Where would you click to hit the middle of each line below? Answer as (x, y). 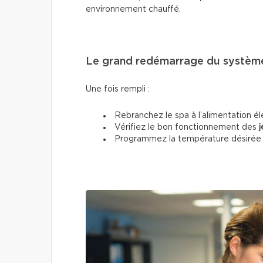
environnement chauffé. (133, 10)
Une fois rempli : (118, 90)
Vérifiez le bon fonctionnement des (187, 128)
